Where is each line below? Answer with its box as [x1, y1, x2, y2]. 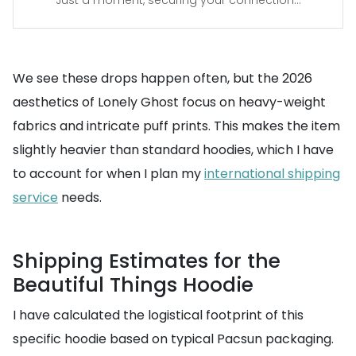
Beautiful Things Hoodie [13, 271, 253, 299]
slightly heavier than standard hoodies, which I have [13, 141, 334, 159]
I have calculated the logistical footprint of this [13, 306, 304, 324]
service [13, 188, 58, 207]
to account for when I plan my [13, 164, 204, 183]
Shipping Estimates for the [13, 247, 281, 275]
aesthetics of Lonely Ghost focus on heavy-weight [13, 93, 326, 111]
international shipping [204, 164, 340, 183]
